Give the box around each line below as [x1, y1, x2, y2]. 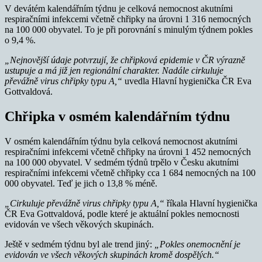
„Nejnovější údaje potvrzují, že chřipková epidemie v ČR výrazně [5, 55, 245, 65]
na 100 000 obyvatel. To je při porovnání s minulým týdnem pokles [5, 25, 253, 35]
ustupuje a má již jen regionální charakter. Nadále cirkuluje [5, 65, 223, 76]
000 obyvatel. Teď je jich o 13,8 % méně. [5, 178, 157, 189]
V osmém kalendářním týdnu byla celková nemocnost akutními [5, 136, 237, 147]
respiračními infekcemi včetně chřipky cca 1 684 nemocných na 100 [5, 168, 256, 178]
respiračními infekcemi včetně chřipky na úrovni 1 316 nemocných [5, 14, 251, 25]
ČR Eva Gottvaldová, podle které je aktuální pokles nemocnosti [5, 209, 239, 219]
